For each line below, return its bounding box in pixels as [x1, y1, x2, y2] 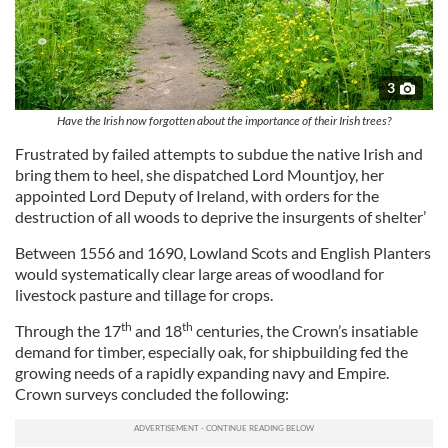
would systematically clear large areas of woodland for [15, 264, 384, 284]
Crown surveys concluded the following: [15, 384, 289, 404]
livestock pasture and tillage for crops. [15, 285, 273, 305]
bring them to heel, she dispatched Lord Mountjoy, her [15, 165, 384, 185]
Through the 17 [15, 321, 121, 341]
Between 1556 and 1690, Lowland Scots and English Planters [15, 243, 431, 263]
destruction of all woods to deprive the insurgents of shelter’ [15, 207, 426, 227]
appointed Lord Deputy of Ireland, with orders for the [15, 186, 379, 206]
